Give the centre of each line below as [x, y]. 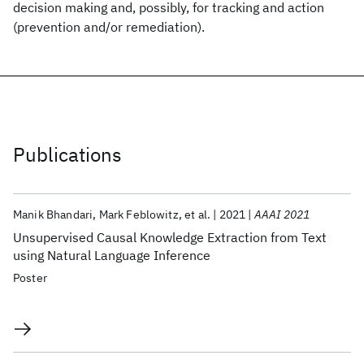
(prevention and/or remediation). [109, 27]
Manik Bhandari [53, 214]
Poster [30, 278]
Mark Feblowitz [139, 214]
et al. [198, 214]
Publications [67, 154]
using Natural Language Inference [112, 255]
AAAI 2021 [282, 214]
